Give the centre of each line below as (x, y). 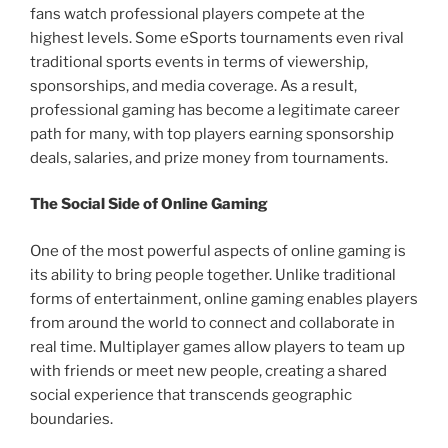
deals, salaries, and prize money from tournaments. (209, 157)
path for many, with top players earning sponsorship (212, 133)
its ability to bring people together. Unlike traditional (213, 274)
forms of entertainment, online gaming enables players (224, 298)
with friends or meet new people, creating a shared (208, 370)
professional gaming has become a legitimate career (215, 109)
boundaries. (71, 418)
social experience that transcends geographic (191, 394)
